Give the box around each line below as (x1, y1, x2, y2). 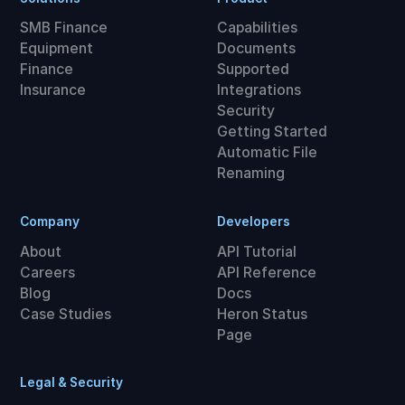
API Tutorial (216, 242, 297, 260)
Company (20, 213, 80, 229)
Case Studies (20, 305, 112, 323)
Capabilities (216, 19, 297, 37)
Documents (216, 40, 296, 58)
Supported (216, 61, 289, 79)
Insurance (20, 81, 87, 99)
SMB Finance (20, 19, 108, 37)
